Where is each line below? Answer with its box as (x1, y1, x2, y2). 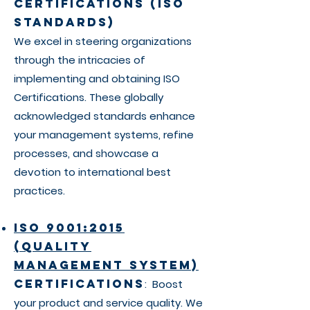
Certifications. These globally (14, 90, 163, 104)
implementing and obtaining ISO (14, 71, 180, 86)
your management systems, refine (14, 127, 194, 142)
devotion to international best (14, 165, 171, 179)
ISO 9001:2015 (14, 220, 125, 235)
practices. (14, 183, 65, 198)
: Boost (145, 277, 183, 291)
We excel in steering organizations (14, 34, 192, 48)
